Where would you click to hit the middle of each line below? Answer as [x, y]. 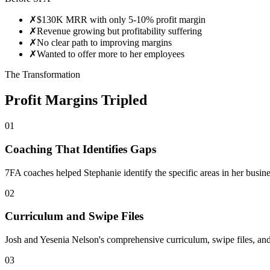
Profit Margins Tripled [76, 100]
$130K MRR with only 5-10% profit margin [121, 20]
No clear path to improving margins [104, 43]
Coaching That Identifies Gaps [80, 149]
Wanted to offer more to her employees [111, 54]
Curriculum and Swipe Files [74, 216]
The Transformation [42, 75]
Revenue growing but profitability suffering [119, 31]
